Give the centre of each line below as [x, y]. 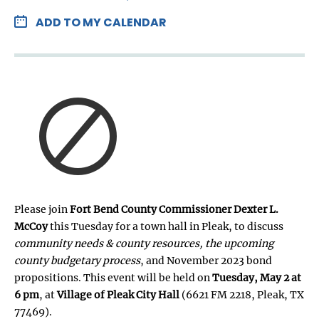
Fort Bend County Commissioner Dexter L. [174, 209]
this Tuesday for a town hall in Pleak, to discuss [166, 226]
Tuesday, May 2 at [257, 277]
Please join [42, 209]
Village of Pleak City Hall [118, 294]
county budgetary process [77, 260]
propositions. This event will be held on [113, 277]
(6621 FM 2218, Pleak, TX [242, 294]
